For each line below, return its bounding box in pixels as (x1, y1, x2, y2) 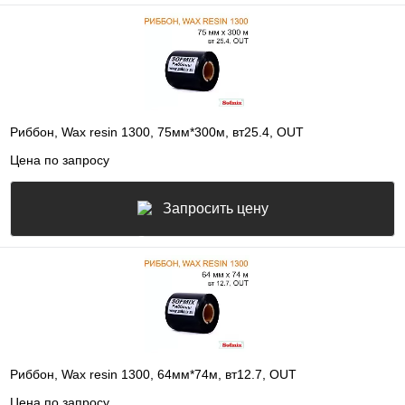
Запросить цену (162, 200, 268, 216)
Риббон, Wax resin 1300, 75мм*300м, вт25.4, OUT (10, 125, 304, 140)
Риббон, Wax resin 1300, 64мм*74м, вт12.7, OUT (10, 367, 297, 382)
